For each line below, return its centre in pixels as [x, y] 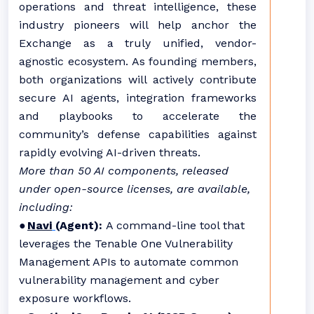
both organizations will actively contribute [138, 80]
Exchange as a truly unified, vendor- [138, 43]
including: [46, 207]
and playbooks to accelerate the [138, 116]
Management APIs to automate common [129, 262]
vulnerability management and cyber [119, 280]
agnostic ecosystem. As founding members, [138, 61]
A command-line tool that [175, 225]
